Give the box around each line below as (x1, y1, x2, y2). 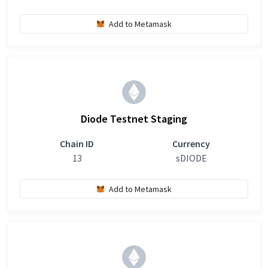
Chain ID (60, 138, 94, 150)
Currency (172, 138, 210, 150)
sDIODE (175, 152, 207, 164)
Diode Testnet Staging (81, 112, 187, 126)
